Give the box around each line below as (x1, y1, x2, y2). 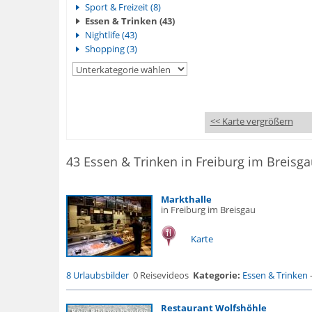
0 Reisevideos (132, 269, 189, 281)
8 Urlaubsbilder (65, 269, 129, 281)
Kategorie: (192, 269, 240, 281)
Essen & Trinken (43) (84, 15, 175, 27)
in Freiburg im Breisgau (160, 203, 256, 216)
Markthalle (160, 193, 212, 205)
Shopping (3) (84, 42, 137, 55)
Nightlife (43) (84, 29, 137, 41)
